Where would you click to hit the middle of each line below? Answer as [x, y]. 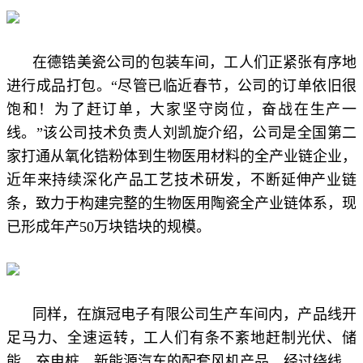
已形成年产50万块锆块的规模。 [109, 226]
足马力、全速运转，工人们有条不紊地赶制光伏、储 [181, 337]
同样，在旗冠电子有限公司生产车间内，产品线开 [194, 314]
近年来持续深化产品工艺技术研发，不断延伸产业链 [181, 179]
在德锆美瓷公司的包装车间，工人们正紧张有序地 [194, 62]
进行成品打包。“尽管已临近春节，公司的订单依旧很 [181, 85]
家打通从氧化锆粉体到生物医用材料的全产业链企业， [181, 156]
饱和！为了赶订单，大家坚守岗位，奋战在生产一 [181, 109]
